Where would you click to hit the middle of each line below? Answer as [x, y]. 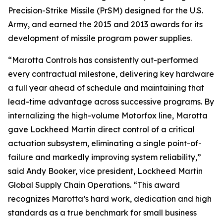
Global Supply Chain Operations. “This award [94, 185]
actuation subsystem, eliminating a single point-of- [105, 143]
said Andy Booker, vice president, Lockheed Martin [105, 171]
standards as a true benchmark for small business [102, 213]
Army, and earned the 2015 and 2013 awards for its [105, 24]
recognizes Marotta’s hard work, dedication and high [110, 199]
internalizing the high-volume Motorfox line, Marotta [108, 115]
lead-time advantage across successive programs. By [111, 102]
